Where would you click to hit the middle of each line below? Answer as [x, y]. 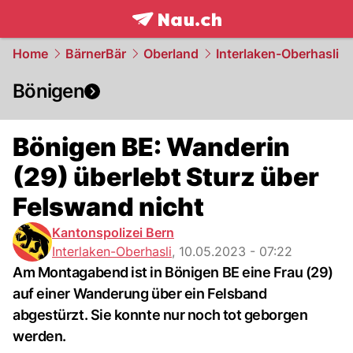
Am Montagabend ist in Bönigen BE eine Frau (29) [173, 272]
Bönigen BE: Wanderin [151, 147]
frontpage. [167, 36]
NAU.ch [227, 36]
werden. [39, 336]
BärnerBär [96, 54]
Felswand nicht [108, 207]
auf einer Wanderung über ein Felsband [140, 294]
